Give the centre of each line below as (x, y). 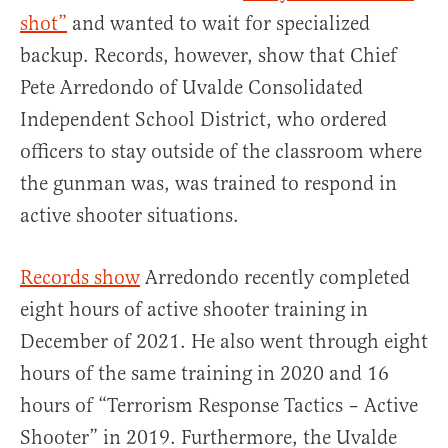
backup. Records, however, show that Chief (208, 55)
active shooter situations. (129, 215)
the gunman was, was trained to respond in (208, 183)
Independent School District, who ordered (203, 119)
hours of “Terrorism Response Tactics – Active (219, 405)
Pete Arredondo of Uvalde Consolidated (191, 87)
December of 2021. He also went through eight (224, 341)
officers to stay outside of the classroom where (221, 151)
